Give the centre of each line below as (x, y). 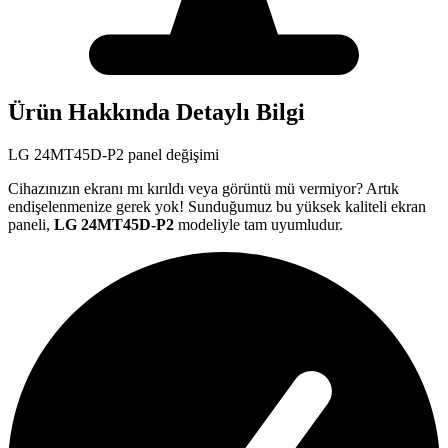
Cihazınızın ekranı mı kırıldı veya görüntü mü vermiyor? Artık (203, 188)
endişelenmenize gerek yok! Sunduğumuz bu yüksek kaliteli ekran (217, 206)
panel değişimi (171, 154)
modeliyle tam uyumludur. (258, 224)
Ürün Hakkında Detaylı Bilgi (156, 111)
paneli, (31, 224)
